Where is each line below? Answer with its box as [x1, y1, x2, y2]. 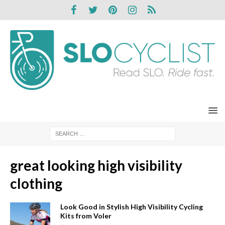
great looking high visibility [10, 156, 182, 174]
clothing [10, 174, 62, 192]
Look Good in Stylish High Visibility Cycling [60, 202, 203, 211]
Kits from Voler [60, 211, 111, 220]
